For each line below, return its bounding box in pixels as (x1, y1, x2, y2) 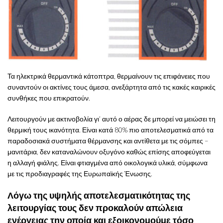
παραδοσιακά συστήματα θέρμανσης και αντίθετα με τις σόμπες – (7, 136, 209, 145)
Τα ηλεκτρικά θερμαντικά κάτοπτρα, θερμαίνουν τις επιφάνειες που (7, 71, 210, 80)
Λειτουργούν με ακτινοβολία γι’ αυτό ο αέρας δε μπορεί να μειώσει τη (7, 114, 216, 123)
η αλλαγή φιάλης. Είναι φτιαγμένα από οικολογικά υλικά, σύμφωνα (7, 158, 208, 167)
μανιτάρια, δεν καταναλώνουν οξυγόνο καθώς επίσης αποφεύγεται (7, 147, 211, 156)
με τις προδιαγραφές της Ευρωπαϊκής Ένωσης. (7, 169, 152, 178)
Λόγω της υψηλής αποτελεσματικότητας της (7, 189, 190, 202)
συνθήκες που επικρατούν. (7, 93, 90, 102)
